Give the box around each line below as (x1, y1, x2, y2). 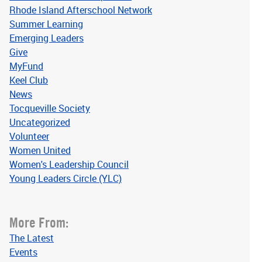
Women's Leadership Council (9, 158, 129, 171)
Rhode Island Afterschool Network (9, 4, 152, 16)
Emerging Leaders (9, 32, 84, 44)
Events (9, 246, 37, 258)
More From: (9, 213, 68, 231)
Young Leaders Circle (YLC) (9, 172, 122, 185)
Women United (9, 144, 71, 157)
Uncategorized (9, 116, 70, 129)
